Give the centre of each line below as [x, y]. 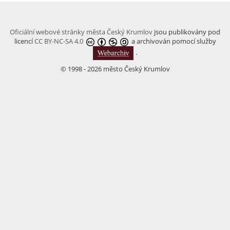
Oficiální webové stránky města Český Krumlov [81, 32]
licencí [24, 41]
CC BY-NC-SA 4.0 [59, 41]
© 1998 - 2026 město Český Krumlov [115, 69]
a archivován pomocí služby [172, 41]
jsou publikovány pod [186, 32]
